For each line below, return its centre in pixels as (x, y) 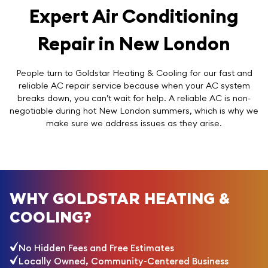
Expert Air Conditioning (134, 16)
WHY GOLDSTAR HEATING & (120, 200)
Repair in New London (134, 43)
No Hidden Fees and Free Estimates (96, 248)
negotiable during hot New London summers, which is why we (134, 110)
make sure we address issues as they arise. (134, 123)
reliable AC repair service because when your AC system (134, 85)
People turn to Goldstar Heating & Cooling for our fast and (134, 73)
